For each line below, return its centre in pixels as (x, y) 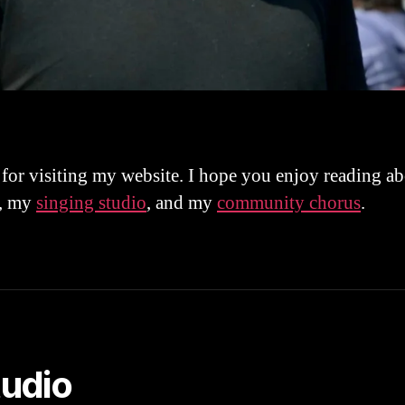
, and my (182, 203)
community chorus (289, 203)
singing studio (91, 203)
